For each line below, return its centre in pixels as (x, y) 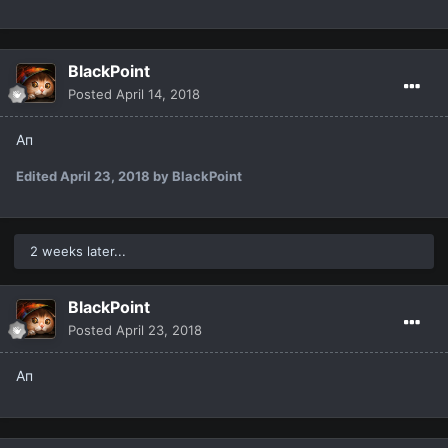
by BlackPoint (196, 176)
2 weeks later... (78, 251)
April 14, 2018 (158, 94)
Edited (38, 176)
